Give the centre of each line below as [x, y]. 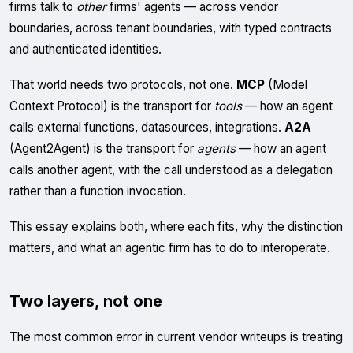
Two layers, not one [86, 301]
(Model [286, 85]
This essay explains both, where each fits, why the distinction [176, 227]
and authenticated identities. [85, 49]
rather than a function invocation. [98, 191]
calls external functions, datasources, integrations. [147, 127]
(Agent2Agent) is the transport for [103, 149]
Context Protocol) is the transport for [112, 106]
